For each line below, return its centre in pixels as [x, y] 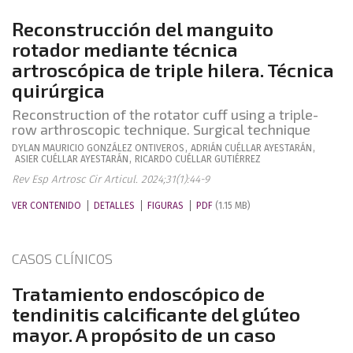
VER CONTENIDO [46, 206]
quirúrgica [58, 90]
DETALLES [114, 206]
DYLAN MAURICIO [48, 148]
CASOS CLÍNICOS [62, 258]
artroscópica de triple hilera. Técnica [173, 70]
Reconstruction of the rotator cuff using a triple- [165, 114]
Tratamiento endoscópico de [138, 294]
